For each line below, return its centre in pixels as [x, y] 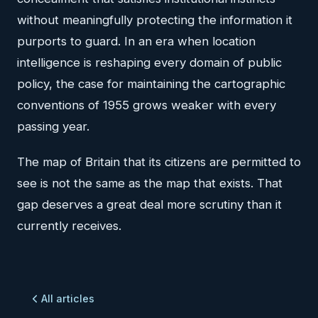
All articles [68, 299]
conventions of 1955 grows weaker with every [147, 105]
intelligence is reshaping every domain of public [149, 63]
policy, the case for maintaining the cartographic [151, 84]
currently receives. [69, 226]
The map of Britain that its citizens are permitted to [159, 162]
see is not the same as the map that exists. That [150, 183]
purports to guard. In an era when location [136, 42]
